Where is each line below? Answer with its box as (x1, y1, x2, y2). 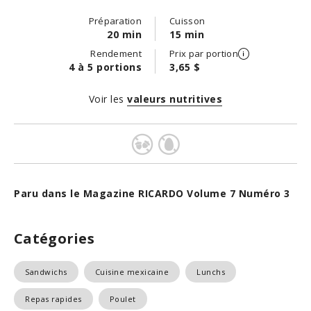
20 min (107, 28, 142, 41)
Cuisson (169, 15, 205, 27)
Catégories (14, 229, 94, 248)
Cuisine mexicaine (94, 267, 169, 277)
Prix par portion (169, 47, 238, 60)
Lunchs (196, 267, 225, 277)
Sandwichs (25, 267, 67, 277)
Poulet (109, 294, 136, 304)
